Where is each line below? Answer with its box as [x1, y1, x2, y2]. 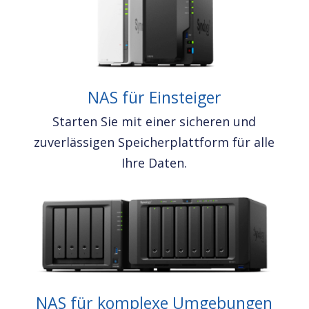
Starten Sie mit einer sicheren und [52, 113, 257, 130]
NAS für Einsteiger [87, 86, 221, 109]
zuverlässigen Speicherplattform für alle [34, 134, 275, 151]
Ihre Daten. [121, 154, 188, 172]
